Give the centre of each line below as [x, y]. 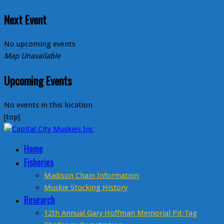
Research [39, 200]
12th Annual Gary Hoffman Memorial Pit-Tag [120, 213]
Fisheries [39, 162]
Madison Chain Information [91, 176]
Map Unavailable [32, 56]
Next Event [25, 20]
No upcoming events [40, 44]
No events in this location [48, 105]
